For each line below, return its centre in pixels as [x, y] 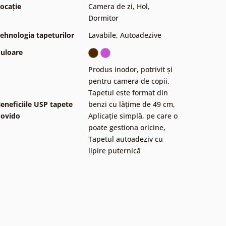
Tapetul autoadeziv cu [126, 139]
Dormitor [103, 18]
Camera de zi [110, 6]
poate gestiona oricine [126, 127]
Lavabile [102, 35]
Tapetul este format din [128, 92]
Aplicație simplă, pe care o [133, 116]
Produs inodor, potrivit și [130, 69]
